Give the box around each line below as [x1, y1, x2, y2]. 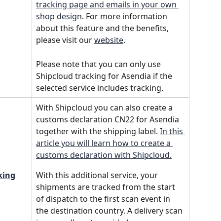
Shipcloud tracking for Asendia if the [36, 70, 174, 81]
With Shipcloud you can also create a [36, 102, 175, 113]
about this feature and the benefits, [36, 23, 171, 34]
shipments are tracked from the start [36, 182, 177, 193]
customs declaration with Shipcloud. [36, 149, 172, 161]
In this [160, 126, 185, 137]
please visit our [36, 35, 94, 46]
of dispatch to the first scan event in [36, 193, 172, 205]
